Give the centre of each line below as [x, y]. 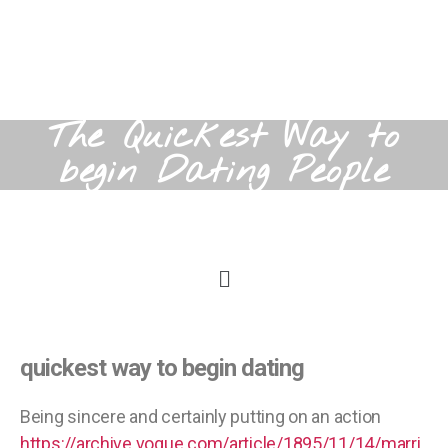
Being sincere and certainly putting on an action [201, 417]
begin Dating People [224, 172]
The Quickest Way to [224, 137]
